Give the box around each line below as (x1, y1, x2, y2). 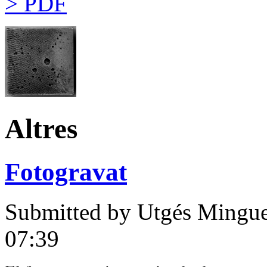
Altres (5, 113, 77, 144)
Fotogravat (5, 158, 127, 187)
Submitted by (5, 199, 137, 225)
